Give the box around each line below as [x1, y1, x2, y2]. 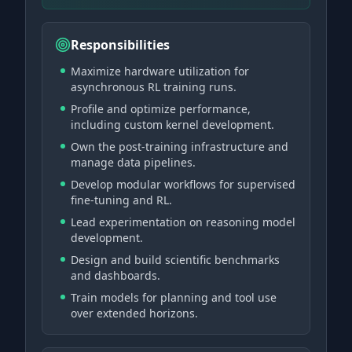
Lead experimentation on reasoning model [71, 214, 295, 229]
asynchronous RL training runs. [71, 79, 236, 94]
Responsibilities [71, 36, 170, 53]
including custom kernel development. [71, 117, 274, 132]
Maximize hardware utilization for [71, 64, 249, 79]
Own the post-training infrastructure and [71, 139, 288, 154]
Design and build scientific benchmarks [71, 252, 280, 267]
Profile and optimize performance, [71, 101, 251, 116]
